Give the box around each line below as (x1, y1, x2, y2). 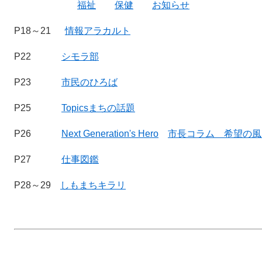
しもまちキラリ (60, 180, 126, 191)
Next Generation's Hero (61, 129, 158, 139)
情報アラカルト (65, 26, 130, 36)
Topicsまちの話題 (61, 103, 135, 113)
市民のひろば (61, 77, 118, 88)
